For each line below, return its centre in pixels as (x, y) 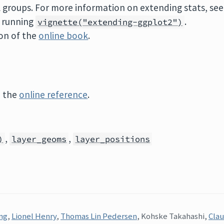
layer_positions (113, 139)
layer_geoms (39, 139)
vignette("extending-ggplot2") (110, 22)
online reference (53, 94)
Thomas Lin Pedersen (99, 216)
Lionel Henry (34, 216)
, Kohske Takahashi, (173, 216)
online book (63, 35)
